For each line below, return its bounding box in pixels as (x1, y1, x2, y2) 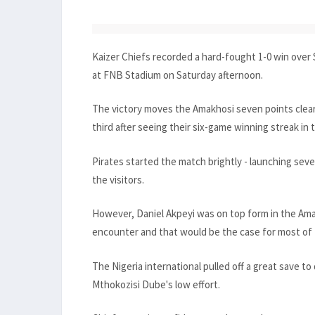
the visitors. (92, 172, 144, 186)
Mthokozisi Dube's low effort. (92, 277, 220, 291)
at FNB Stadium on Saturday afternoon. (92, 67, 263, 82)
